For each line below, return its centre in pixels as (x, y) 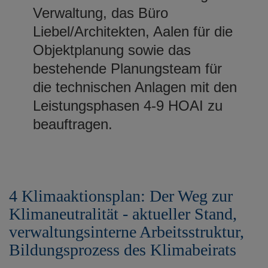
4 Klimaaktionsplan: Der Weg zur (121, 196)
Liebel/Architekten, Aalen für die (133, 31)
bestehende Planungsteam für (127, 68)
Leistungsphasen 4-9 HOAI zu (128, 105)
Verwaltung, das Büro (100, 13)
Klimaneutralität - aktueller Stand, (123, 214)
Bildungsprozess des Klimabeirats (123, 249)
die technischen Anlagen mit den (135, 87)
